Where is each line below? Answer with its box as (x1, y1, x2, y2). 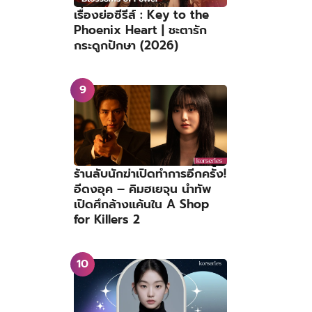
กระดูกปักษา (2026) (74, 36, 178, 55)
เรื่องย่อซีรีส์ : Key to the (74, 6, 209, 24)
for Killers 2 (74, 210, 140, 228)
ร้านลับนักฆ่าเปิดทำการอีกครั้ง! (74, 164, 226, 182)
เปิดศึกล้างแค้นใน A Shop (74, 194, 209, 213)
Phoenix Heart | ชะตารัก (74, 21, 207, 40)
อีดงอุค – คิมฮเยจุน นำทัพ (74, 179, 211, 198)
